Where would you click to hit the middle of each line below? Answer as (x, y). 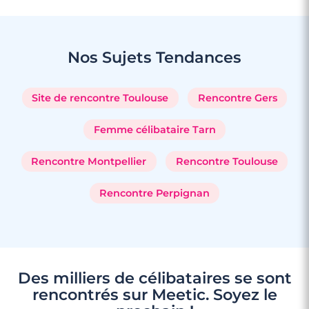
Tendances (199, 58)
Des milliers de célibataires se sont (154, 278)
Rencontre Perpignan (154, 193)
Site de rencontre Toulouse (100, 98)
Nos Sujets (112, 58)
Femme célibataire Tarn (154, 130)
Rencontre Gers (237, 98)
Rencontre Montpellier (89, 162)
